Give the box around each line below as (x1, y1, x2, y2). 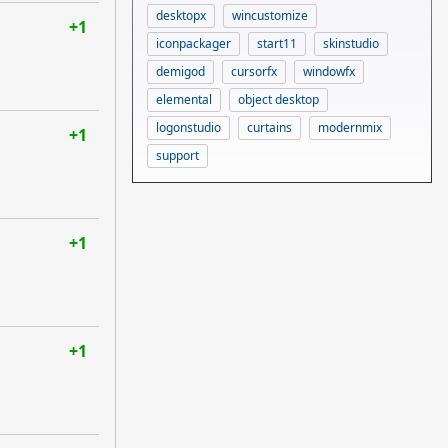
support (156, 146, 199, 164)
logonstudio (156, 118, 221, 136)
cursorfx (231, 62, 277, 80)
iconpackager (156, 34, 231, 52)
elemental (156, 90, 212, 108)
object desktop (238, 90, 319, 108)
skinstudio (323, 34, 379, 52)
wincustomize (232, 6, 308, 24)
